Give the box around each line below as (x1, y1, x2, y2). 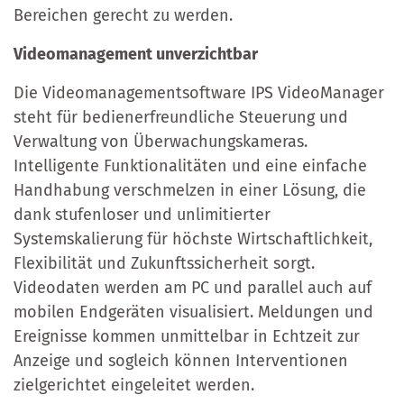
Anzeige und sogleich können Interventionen (14, 350, 348, 371)
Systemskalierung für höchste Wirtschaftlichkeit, (14, 228, 372, 249)
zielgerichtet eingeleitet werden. (14, 374, 254, 395)
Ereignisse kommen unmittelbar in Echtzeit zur (14, 326, 360, 346)
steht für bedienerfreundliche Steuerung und (14, 106, 348, 127)
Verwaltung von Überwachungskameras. (14, 131, 308, 151)
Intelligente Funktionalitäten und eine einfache (14, 155, 367, 176)
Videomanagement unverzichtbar (14, 43, 258, 64)
